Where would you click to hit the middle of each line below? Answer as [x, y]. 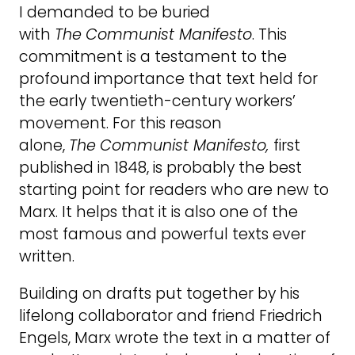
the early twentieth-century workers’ [157, 101]
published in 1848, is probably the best [160, 167]
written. [47, 256]
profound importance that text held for [168, 78]
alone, [44, 145]
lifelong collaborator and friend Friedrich [171, 316]
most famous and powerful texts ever [162, 234]
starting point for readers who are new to [174, 189]
